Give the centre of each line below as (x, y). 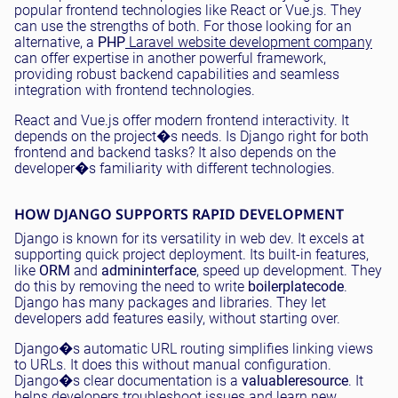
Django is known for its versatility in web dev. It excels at (189, 239)
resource (322, 381)
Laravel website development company (249, 42)
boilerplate (281, 287)
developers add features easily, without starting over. (177, 318)
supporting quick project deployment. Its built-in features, (191, 255)
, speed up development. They (289, 271)
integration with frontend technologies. (135, 90)
